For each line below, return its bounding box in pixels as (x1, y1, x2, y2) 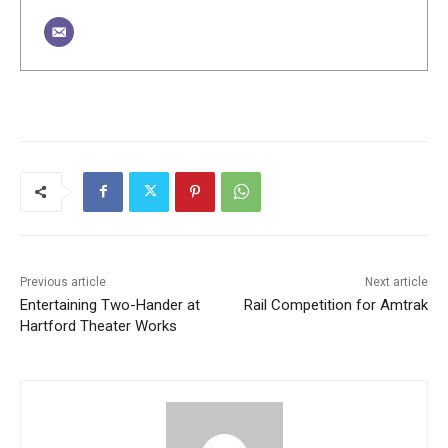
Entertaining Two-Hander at (20, 295, 200, 314)
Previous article (20, 274, 106, 289)
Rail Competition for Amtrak (243, 295, 428, 314)
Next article (364, 274, 428, 289)
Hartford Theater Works (20, 316, 177, 335)
